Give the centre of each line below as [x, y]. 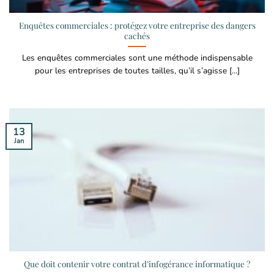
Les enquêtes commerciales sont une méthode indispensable [137, 58]
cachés [137, 36]
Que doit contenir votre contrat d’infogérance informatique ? [137, 263]
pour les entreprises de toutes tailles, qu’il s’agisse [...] [137, 71]
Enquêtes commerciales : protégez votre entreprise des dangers [137, 25]
